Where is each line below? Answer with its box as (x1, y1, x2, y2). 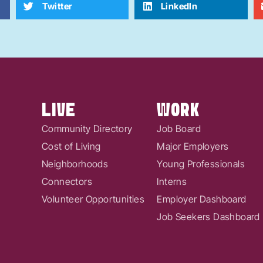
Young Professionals (157, 157, 245, 170)
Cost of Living (42, 140, 101, 152)
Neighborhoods (42, 157, 109, 170)
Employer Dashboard (157, 193, 247, 205)
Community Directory (42, 122, 133, 134)
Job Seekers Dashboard (157, 210, 260, 222)
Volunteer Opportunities (42, 193, 145, 205)
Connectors (42, 175, 92, 187)
